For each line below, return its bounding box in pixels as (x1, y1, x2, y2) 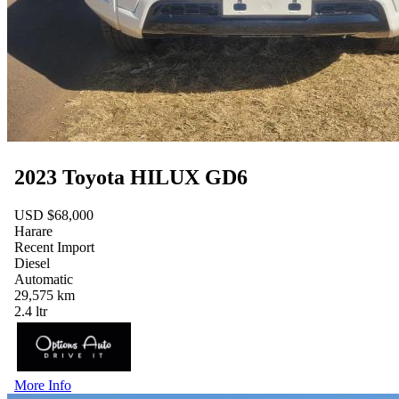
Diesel (14, 255, 50, 271)
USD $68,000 (14, 207, 94, 223)
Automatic (14, 271, 73, 287)
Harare (14, 223, 53, 239)
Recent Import (14, 239, 94, 255)
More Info (14, 378, 71, 394)
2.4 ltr (14, 303, 47, 319)
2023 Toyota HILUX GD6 (14, 165, 248, 189)
